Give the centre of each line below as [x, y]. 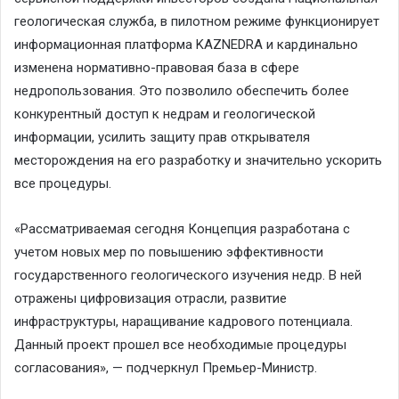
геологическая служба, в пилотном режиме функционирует [197, 21]
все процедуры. [63, 183]
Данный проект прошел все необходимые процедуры [180, 344]
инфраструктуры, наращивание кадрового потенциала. [183, 321]
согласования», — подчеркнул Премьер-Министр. [166, 367]
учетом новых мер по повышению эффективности [169, 252]
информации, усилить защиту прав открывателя [162, 137]
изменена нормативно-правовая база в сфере [157, 67]
